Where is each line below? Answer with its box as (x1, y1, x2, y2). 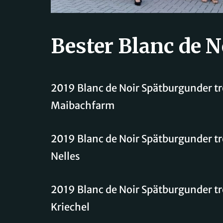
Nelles (51, 149, 80, 162)
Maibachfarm (51, 99, 114, 111)
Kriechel (51, 200, 90, 213)
